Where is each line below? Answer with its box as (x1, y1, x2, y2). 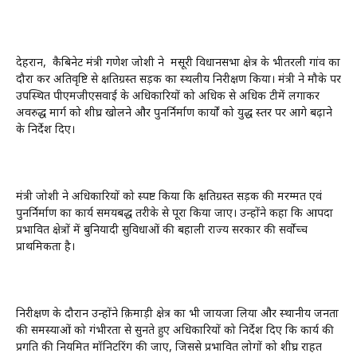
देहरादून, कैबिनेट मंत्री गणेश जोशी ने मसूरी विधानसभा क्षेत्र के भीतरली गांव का (16, 55, 340, 71)
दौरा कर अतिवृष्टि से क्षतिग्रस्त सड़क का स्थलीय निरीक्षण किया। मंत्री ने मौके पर (16, 72, 341, 88)
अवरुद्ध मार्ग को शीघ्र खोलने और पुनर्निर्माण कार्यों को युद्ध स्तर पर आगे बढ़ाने (16, 105, 332, 121)
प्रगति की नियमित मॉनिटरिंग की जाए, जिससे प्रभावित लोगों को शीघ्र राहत (16, 339, 322, 355)
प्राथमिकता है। (16, 239, 75, 255)
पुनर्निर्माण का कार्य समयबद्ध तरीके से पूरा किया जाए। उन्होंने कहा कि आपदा (16, 206, 333, 222)
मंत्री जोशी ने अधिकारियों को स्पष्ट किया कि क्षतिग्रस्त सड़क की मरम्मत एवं (16, 189, 322, 205)
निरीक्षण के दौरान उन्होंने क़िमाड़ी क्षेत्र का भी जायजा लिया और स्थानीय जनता (16, 306, 339, 322)
